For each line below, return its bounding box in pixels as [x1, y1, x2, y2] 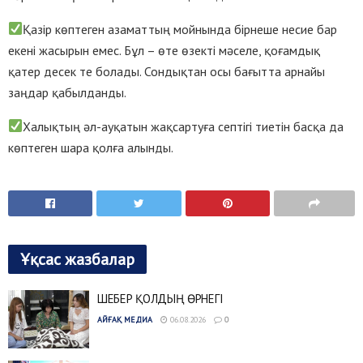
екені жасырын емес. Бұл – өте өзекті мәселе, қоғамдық [8, 41, 320, 58]
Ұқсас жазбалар [20, 249, 135, 271]
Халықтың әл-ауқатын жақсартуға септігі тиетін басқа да [23, 117, 344, 135]
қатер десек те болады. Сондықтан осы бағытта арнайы [8, 62, 325, 79]
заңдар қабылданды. [8, 83, 126, 100]
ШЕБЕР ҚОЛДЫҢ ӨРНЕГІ [97, 291, 224, 307]
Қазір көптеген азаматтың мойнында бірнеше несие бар [23, 20, 338, 37]
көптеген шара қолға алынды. [8, 139, 173, 156]
